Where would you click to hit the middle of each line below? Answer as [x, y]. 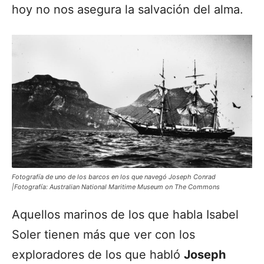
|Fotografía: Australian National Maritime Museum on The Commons [116, 187]
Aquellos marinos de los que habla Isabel [125, 214]
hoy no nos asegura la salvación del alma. [128, 9]
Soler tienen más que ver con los [103, 234]
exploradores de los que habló [98, 254]
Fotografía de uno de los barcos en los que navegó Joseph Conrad [114, 176]
